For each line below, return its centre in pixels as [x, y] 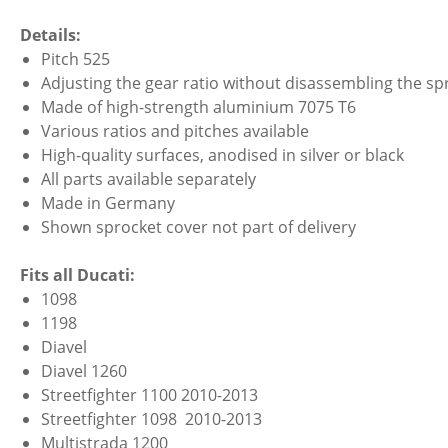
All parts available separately [149, 179]
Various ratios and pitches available [175, 131]
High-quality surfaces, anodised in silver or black [223, 155]
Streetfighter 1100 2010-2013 [150, 395]
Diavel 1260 [84, 371]
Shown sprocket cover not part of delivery [199, 227]
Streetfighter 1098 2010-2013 [152, 419]
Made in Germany [108, 203]
